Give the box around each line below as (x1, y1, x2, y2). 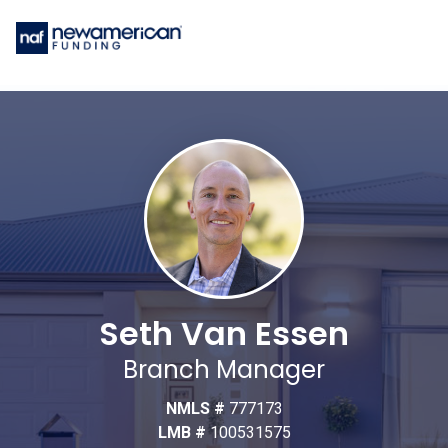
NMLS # (165, 399, 229, 419)
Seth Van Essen (99, 311, 349, 357)
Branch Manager (123, 353, 325, 387)
